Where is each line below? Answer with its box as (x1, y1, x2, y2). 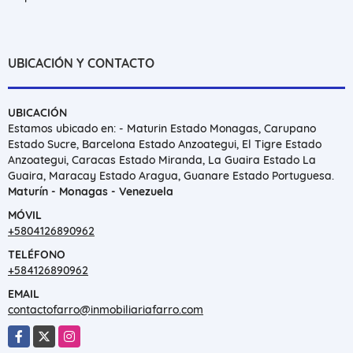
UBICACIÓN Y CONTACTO (8, 54, 154, 71)
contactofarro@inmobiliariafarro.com (8, 302, 203, 317)
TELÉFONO (8, 247, 65, 262)
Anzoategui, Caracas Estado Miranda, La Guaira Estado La (8, 152, 316, 167)
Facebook (8, 325, 59, 340)
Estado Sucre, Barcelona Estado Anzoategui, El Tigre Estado (8, 136, 321, 151)
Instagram (58, 325, 113, 340)
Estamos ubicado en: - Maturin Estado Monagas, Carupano (8, 121, 316, 136)
